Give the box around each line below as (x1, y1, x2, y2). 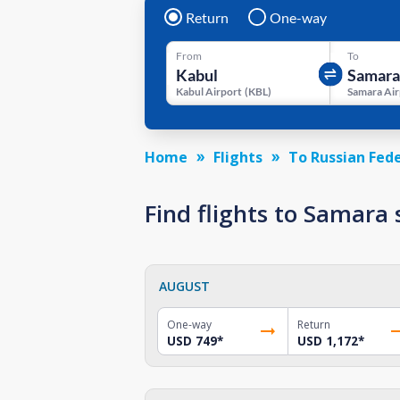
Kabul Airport (176, 84, 242, 98)
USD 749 (167, 332, 217, 349)
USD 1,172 (296, 332, 358, 349)
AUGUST (159, 277, 210, 295)
